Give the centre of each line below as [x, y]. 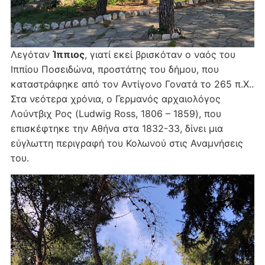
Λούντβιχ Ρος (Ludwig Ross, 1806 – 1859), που [116, 114]
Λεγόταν [31, 55]
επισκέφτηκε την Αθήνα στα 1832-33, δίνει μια [117, 129]
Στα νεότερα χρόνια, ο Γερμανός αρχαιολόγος [115, 99]
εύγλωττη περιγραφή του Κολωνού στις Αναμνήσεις [127, 143]
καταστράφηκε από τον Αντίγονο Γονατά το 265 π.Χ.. [132, 84]
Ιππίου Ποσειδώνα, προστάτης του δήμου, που [114, 70]
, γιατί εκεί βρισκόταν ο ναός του [160, 55]
